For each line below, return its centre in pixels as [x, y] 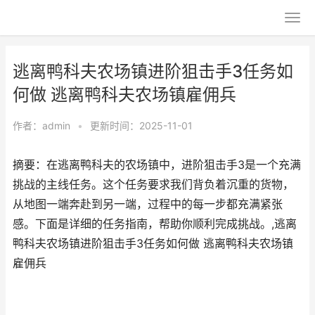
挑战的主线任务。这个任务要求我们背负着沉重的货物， [153, 185]
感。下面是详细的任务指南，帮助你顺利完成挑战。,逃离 [155, 224]
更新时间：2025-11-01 [141, 126]
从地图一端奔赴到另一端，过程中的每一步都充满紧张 [148, 204]
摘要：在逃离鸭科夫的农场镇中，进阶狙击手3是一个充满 [157, 165]
